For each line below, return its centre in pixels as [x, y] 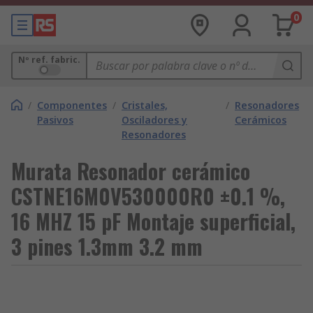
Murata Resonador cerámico [131, 171]
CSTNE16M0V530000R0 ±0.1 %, [148, 196]
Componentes [72, 105]
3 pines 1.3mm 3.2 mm [107, 246]
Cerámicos [261, 120]
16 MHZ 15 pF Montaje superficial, [153, 221]
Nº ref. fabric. [49, 60]
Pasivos [55, 120]
